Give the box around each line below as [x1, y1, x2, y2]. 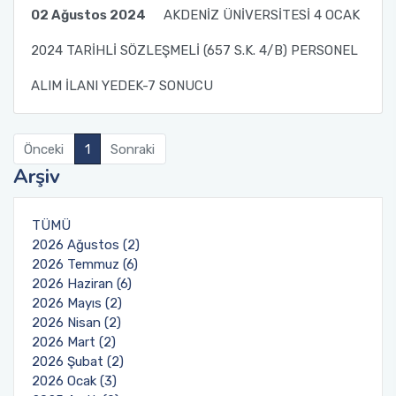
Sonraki [110, 141, 156, 157]
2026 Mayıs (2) [32, 295, 122, 311]
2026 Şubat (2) [32, 354, 124, 369]
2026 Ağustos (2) [32, 237, 140, 253]
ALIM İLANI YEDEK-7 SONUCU [30, 77, 213, 94]
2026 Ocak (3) [32, 373, 117, 389]
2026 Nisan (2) [32, 315, 121, 331]
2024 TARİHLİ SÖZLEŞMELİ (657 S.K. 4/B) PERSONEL [30, 42, 358, 58]
